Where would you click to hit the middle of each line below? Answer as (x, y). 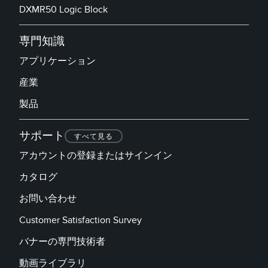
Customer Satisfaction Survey (80, 220)
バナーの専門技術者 (62, 241)
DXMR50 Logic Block (63, 9)
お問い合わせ (48, 198)
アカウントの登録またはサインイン (96, 155)
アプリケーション (57, 61)
